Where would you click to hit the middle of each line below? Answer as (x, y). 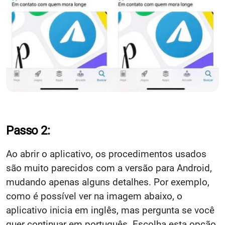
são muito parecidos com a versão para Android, (109, 168)
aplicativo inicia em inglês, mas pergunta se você (110, 210)
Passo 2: (28, 130)
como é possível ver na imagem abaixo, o (94, 196)
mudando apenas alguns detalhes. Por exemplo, (108, 182)
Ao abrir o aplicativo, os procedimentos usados (106, 154)
